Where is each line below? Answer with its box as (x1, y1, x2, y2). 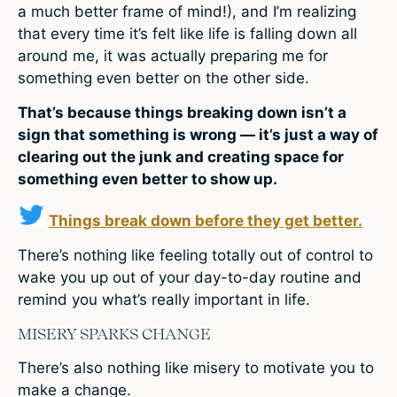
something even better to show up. (18, 170, 277, 189)
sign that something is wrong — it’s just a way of (18, 126, 378, 144)
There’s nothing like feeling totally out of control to (18, 246, 373, 265)
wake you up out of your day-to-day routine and (18, 269, 362, 287)
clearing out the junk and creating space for (18, 148, 344, 167)
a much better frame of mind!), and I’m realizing (18, 3, 356, 21)
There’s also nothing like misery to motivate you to (18, 358, 374, 377)
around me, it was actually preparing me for (18, 47, 328, 66)
